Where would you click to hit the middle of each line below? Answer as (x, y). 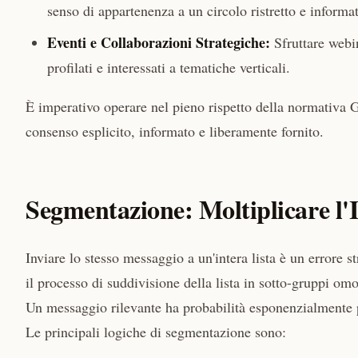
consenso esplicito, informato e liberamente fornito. (175, 131)
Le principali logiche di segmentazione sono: (156, 331)
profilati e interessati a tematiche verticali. (169, 68)
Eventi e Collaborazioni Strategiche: (159, 43)
